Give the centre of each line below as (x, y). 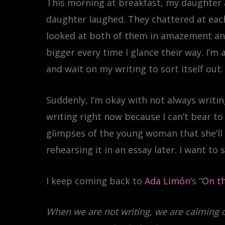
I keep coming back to (95, 181)
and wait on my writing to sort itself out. (135, 69)
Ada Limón (167, 181)
